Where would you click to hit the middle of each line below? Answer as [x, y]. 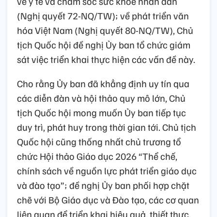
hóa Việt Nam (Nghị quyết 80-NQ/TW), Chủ [105, 30]
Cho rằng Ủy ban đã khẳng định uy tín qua [103, 84]
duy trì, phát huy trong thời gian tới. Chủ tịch [107, 127]
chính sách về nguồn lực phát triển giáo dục [107, 171]
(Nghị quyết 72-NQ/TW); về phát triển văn [103, 16]
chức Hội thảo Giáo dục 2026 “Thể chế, [97, 156]
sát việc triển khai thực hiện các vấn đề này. [106, 59]
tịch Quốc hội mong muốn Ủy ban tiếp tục [101, 113]
